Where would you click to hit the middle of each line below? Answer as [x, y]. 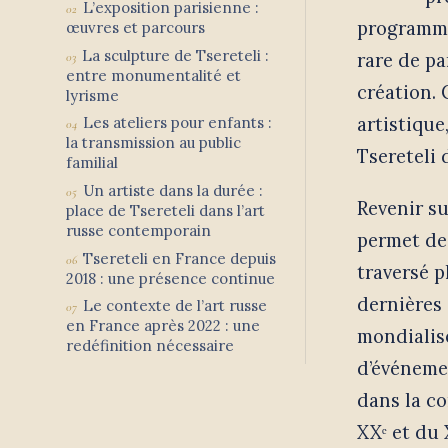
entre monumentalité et [153, 75]
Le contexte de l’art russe [175, 306]
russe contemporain [138, 231]
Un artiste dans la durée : [173, 191]
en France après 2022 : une [163, 326]
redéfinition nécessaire [150, 346]
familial [92, 163]
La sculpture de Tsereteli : [176, 55]
